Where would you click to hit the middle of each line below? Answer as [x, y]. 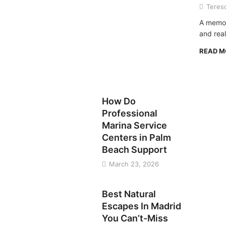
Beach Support [135, 149]
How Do [119, 101]
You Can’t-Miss [135, 218]
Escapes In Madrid [142, 206]
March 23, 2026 [133, 164]
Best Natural [129, 194]
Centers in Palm [137, 137]
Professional [130, 113]
